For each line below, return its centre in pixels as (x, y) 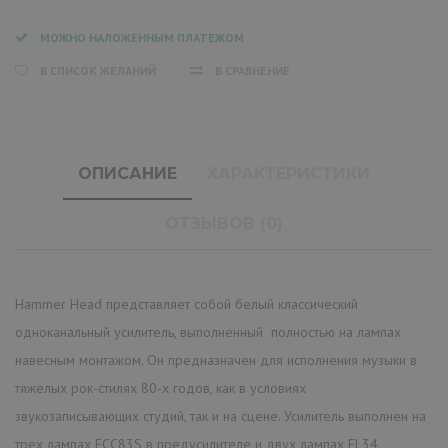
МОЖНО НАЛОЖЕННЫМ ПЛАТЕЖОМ (142, 37)
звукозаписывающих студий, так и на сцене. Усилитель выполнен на (220, 415)
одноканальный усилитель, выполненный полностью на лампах (208, 331)
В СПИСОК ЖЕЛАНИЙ (98, 70)
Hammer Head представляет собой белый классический (186, 303)
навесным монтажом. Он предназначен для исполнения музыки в (216, 359)
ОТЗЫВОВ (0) (224, 223)
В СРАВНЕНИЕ (252, 70)
